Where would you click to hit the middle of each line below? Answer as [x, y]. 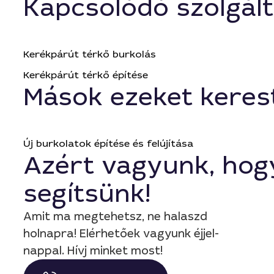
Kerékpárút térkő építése [86, 75]
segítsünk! [87, 194]
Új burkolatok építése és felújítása [108, 143]
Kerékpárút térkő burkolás [90, 54]
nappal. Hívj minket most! [93, 251]
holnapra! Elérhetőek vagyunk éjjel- [121, 234]
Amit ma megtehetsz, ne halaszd [115, 217]
